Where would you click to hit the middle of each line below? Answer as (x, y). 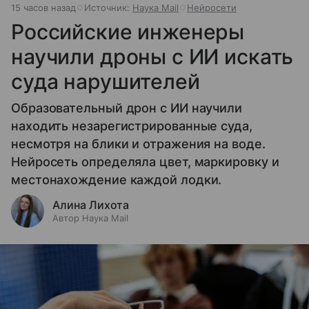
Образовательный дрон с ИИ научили (127, 108)
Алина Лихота (91, 205)
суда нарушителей (106, 82)
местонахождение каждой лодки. (117, 180)
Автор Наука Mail (90, 218)
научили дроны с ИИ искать (152, 57)
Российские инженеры (128, 32)
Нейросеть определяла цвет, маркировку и (145, 162)
